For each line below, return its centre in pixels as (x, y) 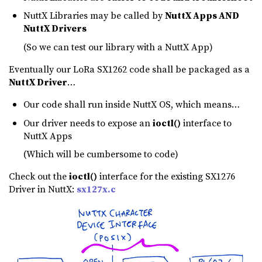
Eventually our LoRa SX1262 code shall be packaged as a (129, 69)
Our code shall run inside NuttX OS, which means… (132, 104)
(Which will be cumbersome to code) (101, 154)
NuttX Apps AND (202, 15)
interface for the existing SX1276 (166, 176)
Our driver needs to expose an (88, 123)
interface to (206, 123)
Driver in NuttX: (43, 189)
